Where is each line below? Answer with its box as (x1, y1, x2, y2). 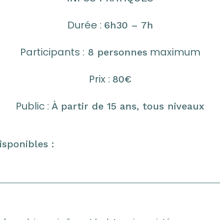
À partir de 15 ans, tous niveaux (52, 100, 204, 112)
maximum (147, 45, 200, 59)
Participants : (20, 45, 84, 59)
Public (16, 99, 45, 113)
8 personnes (84, 46, 147, 58)
